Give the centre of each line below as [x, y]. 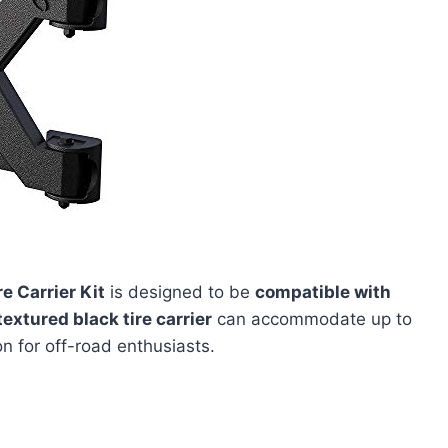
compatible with [323, 291]
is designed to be [180, 291]
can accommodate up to [312, 318]
